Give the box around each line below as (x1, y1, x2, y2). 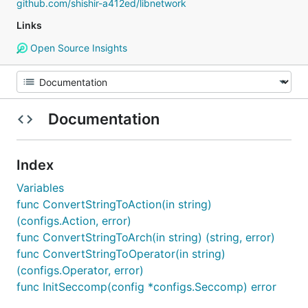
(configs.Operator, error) (16, 263, 144, 277)
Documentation (44, 110, 163, 128)
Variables (16, 181, 64, 195)
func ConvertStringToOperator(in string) (16, 247, 225, 261)
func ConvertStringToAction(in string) (16, 197, 212, 211)
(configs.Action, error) (16, 214, 131, 228)
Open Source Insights (27, 42, 127, 54)
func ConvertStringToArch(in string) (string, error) (16, 230, 275, 244)
